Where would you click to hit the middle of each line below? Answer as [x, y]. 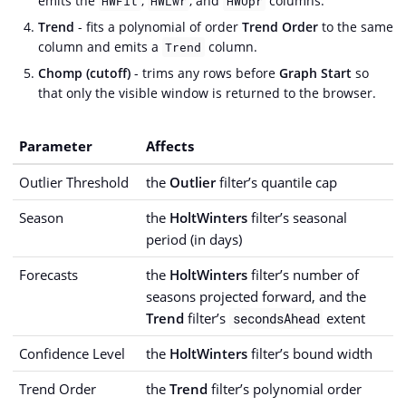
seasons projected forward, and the [256, 296]
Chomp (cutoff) [84, 72]
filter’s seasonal [297, 217]
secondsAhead [276, 318]
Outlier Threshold [74, 182]
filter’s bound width [310, 353]
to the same [356, 26]
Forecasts [48, 274]
